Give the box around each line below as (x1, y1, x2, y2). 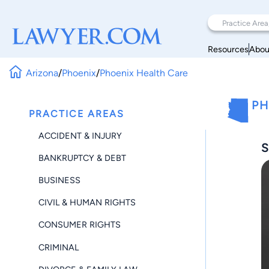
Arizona (26, 67, 59, 79)
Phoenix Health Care (100, 67, 189, 79)
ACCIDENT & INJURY (38, 130, 122, 141)
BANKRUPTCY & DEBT (38, 152, 126, 163)
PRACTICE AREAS (29, 108, 124, 119)
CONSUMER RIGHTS (38, 219, 121, 231)
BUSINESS (38, 174, 80, 186)
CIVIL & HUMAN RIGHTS (38, 197, 136, 208)
